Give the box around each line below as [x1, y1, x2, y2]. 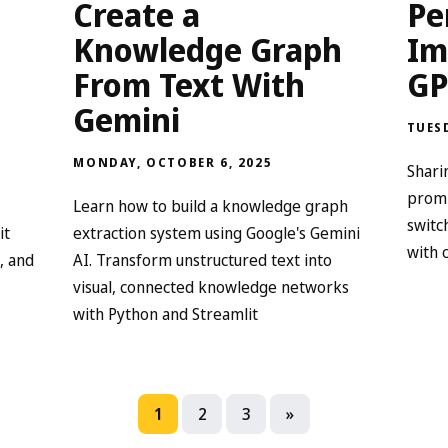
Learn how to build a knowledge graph [73, 194, 349, 217]
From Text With [73, 62, 306, 106]
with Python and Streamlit [73, 302, 259, 325]
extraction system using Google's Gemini [73, 221, 361, 244]
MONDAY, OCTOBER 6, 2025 [73, 153, 273, 171]
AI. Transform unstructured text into [73, 248, 333, 271]
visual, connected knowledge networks [73, 275, 350, 298]
